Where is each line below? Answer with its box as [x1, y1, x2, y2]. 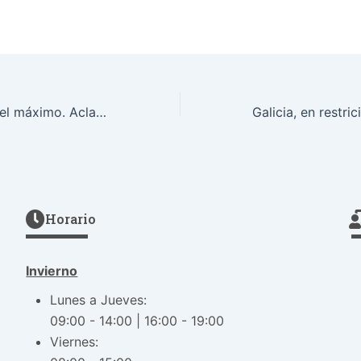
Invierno [26, 262, 78, 279]
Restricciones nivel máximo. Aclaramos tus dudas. [96, 103, 106, 120]
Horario [45, 210, 97, 228]
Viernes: [50, 333, 99, 350]
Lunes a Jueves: [50, 291, 147, 308]
